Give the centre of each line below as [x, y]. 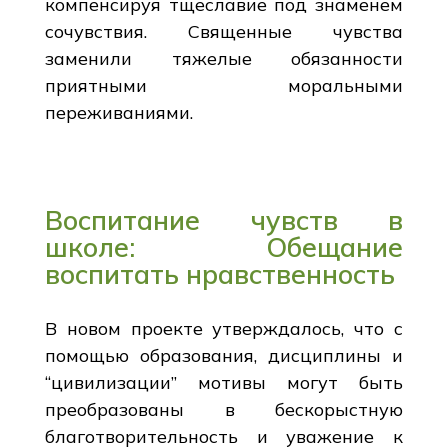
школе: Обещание [224, 246]
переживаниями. [118, 112]
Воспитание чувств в [224, 219]
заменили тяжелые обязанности [224, 58]
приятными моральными [224, 85]
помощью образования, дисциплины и [224, 355]
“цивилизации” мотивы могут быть [224, 382]
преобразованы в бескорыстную [224, 409]
